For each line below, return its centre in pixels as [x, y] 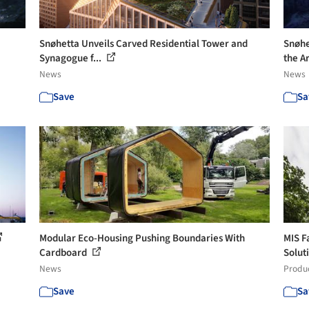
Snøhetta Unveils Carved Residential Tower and [144, 43]
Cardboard [64, 252]
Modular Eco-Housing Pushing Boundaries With [142, 238]
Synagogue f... [72, 58]
